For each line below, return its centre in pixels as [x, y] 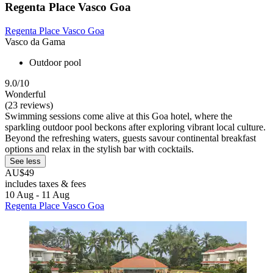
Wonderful [25, 94]
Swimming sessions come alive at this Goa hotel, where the [119, 116]
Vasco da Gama [35, 41]
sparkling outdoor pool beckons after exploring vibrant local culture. [135, 127]
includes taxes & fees [45, 183]
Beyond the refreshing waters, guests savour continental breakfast [130, 138]
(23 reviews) [29, 105]
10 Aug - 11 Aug [37, 194]
